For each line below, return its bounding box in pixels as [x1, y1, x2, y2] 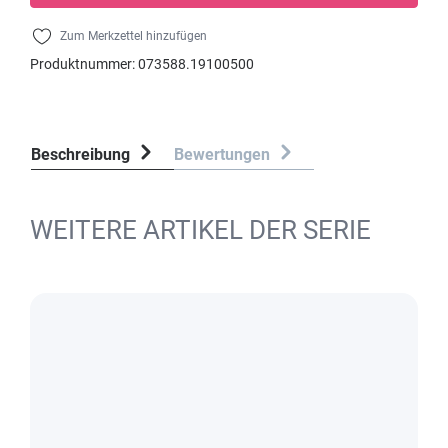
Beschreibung [31, 145, 130, 164]
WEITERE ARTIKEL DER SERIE [30, 215, 371, 245]
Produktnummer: [30, 56, 138, 72]
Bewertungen [174, 145, 274, 164]
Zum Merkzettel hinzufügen [60, 29, 207, 43]
